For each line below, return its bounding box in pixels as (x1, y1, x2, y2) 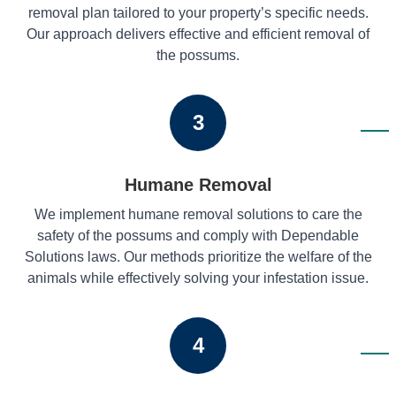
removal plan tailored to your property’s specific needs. (27, 4, 369, 20)
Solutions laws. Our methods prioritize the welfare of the (24, 248, 372, 264)
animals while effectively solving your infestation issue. (27, 270, 369, 286)
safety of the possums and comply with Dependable (37, 227, 359, 243)
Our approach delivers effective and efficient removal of (27, 26, 369, 42)
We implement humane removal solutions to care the (34, 206, 362, 222)
